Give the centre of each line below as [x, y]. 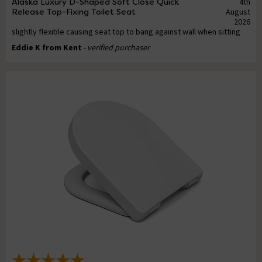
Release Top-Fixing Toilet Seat [74, 12]
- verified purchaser [116, 48]
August [238, 12]
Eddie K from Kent [47, 48]
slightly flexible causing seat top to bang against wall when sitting [126, 32]
